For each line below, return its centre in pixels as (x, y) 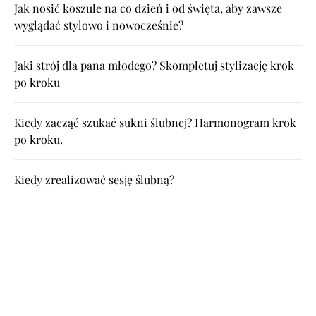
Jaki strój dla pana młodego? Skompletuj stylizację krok (154, 65)
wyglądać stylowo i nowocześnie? (99, 25)
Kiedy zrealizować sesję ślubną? (94, 179)
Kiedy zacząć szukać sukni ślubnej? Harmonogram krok (155, 122)
